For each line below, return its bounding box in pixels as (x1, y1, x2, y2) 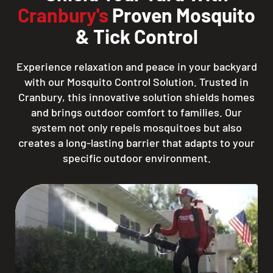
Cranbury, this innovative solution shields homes (18, 90, 255, 104)
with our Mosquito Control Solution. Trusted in (24, 75, 249, 88)
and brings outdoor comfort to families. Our (31, 105, 242, 119)
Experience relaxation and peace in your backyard (16, 60, 257, 73)
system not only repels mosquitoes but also (31, 121, 242, 134)
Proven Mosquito (108, 3, 255, 26)
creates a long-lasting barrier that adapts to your (18, 136, 255, 149)
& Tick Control (75, 24, 198, 48)
